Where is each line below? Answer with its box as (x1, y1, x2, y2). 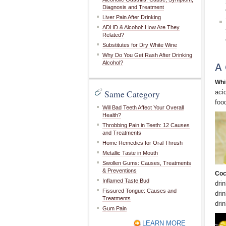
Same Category (104, 88, 160, 100)
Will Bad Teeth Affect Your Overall (102, 104, 184, 110)
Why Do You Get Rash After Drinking (102, 52, 192, 58)
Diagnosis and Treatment (102, 4, 164, 10)
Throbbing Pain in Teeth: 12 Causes (102, 122, 190, 128)
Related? (102, 32, 124, 38)
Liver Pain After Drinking (102, 14, 161, 20)
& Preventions (102, 167, 137, 174)
